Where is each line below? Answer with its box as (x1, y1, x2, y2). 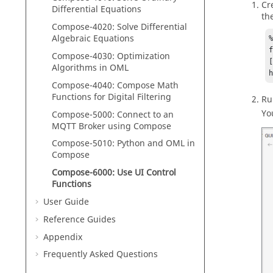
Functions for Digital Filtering (52, 90, 171, 104)
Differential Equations (52, 3, 141, 16)
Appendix (43, 230, 82, 244)
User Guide (43, 195, 89, 208)
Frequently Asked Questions (43, 248, 158, 261)
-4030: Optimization (90, 49, 170, 63)
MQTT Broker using (52, 119, 133, 133)
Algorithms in (52, 61, 110, 74)
